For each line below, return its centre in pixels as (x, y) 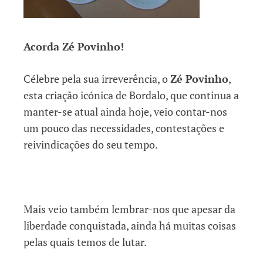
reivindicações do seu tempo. (91, 144)
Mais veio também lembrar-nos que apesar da (131, 209)
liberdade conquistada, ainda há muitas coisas (130, 225)
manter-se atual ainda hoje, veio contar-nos (125, 111)
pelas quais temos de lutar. (85, 242)
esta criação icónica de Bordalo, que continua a (131, 95)
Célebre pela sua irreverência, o (97, 78)
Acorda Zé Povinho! (74, 46)
